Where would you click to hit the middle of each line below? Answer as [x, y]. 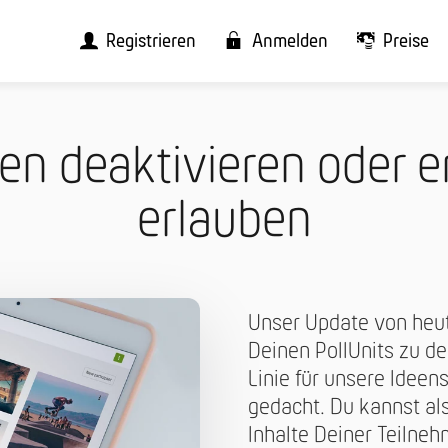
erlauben [224, 222]
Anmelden [289, 42]
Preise [406, 42]
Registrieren [151, 42]
